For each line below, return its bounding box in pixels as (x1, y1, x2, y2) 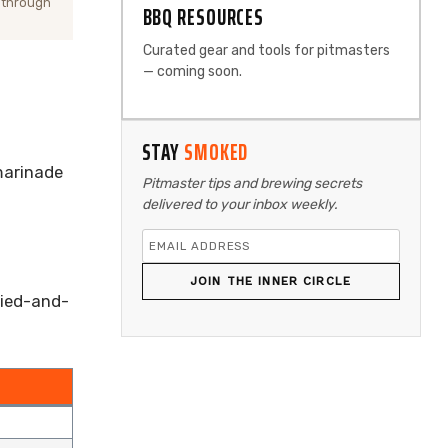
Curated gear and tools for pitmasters (142, 42, 390, 59)
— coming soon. (142, 63, 242, 80)
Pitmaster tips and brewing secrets (141, 175, 362, 192)
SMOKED (183, 135, 249, 170)
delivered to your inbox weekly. (141, 196, 338, 213)
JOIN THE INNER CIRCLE (189, 273, 352, 288)
